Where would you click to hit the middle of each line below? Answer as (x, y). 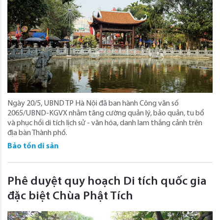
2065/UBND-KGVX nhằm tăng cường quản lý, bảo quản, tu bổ (106, 114)
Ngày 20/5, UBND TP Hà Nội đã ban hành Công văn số (93, 104)
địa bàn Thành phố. (37, 133)
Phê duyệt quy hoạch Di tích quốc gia (107, 182)
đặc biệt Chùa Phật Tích (70, 197)
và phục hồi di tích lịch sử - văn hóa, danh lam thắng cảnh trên (105, 124)
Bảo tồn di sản (33, 147)
